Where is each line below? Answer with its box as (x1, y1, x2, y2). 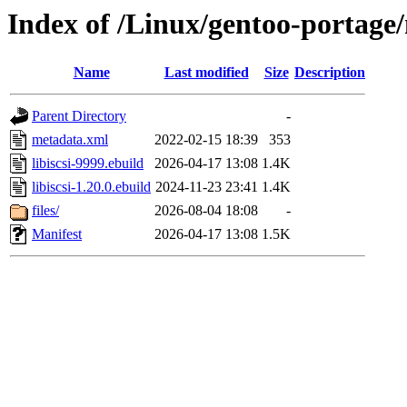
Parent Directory (32, 108, 126, 124)
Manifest (32, 226, 82, 243)
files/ (32, 203, 59, 219)
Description (294, 65, 365, 81)
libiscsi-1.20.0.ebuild (32, 179, 151, 195)
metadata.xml (32, 132, 108, 148)
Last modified (164, 65, 249, 81)
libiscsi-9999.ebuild (32, 155, 144, 172)
